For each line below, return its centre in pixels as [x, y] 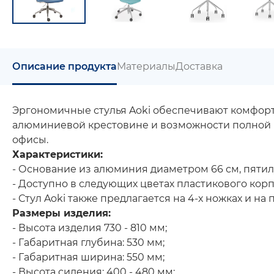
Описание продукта [65, 66]
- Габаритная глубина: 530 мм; [88, 243]
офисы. [31, 140]
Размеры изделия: [61, 213]
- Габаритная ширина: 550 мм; [88, 257]
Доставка [199, 66]
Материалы [146, 66]
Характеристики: [59, 154]
